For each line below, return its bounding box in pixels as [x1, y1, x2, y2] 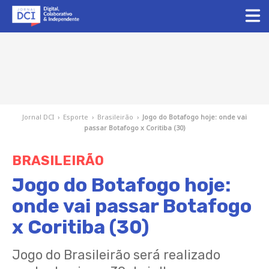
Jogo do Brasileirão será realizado [12, 247, 220, 263]
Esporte [63, 112, 88, 121]
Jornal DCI [22, 112, 54, 121]
